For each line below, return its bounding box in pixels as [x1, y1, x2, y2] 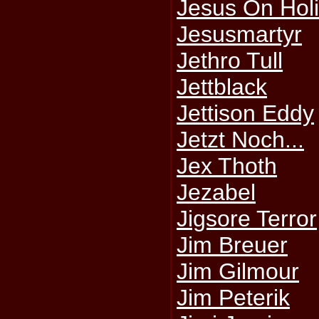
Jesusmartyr [177, 21, 303, 47]
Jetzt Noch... [177, 127, 305, 152]
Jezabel [177, 179, 256, 205]
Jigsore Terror [177, 206, 318, 231]
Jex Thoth [177, 153, 278, 179]
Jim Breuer [177, 232, 288, 258]
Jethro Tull [177, 48, 283, 73]
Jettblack [177, 74, 268, 100]
